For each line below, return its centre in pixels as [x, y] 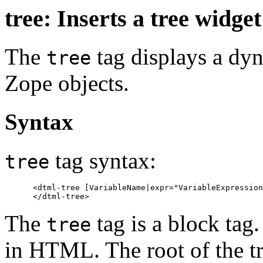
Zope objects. [67, 83]
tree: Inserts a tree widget [133, 18]
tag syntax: [103, 161]
